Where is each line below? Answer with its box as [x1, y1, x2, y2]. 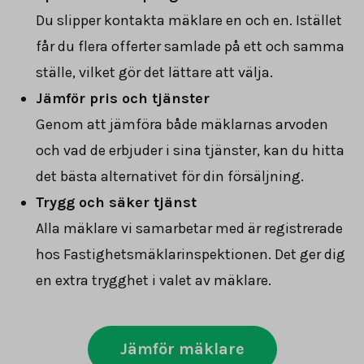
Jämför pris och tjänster [36, 89, 210, 107]
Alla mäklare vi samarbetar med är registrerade [36, 219, 343, 237]
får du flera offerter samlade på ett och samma [36, 37, 344, 55]
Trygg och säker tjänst [36, 193, 197, 211]
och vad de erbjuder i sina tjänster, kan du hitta [36, 141, 344, 159]
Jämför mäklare [119, 339, 245, 358]
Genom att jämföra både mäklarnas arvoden [36, 115, 328, 133]
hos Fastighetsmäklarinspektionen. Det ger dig [36, 245, 345, 263]
